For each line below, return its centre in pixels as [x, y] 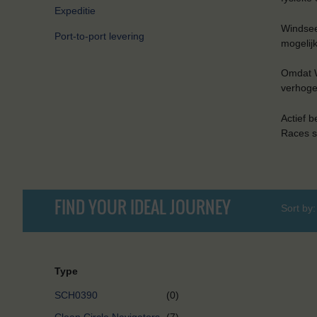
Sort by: [298, 208]
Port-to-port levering [99, 36]
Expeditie [75, 11]
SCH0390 [76, 295]
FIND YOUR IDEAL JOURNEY [143, 207]
